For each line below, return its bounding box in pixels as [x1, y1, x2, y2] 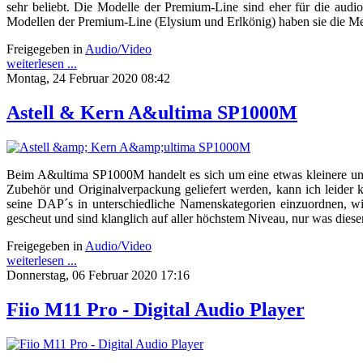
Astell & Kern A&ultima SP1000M [6, 102, 297, 124]
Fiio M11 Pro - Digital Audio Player [6, 299, 305, 321]
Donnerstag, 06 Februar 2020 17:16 [6, 268, 190, 283]
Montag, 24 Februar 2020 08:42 [6, 71, 170, 86]
